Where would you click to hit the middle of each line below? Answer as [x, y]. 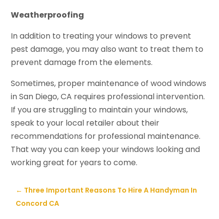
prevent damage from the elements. [82, 63]
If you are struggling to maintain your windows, [99, 110]
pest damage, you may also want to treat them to [107, 49]
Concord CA [38, 204]
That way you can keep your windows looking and [106, 150]
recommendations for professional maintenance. [106, 136]
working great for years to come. [74, 163]
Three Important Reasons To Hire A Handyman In [111, 190]
